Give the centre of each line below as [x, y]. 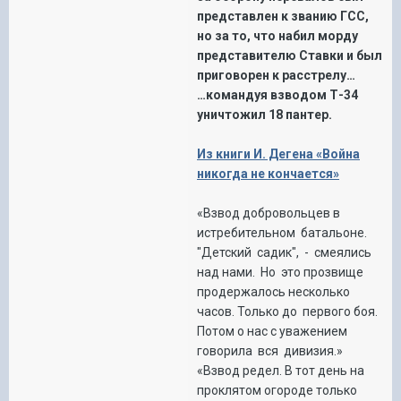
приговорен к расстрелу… [277, 75]
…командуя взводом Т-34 [277, 94]
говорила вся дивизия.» [270, 350]
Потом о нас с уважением [273, 331]
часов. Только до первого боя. [287, 311]
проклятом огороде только [277, 390]
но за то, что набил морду [277, 35]
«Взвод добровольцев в [269, 213]
